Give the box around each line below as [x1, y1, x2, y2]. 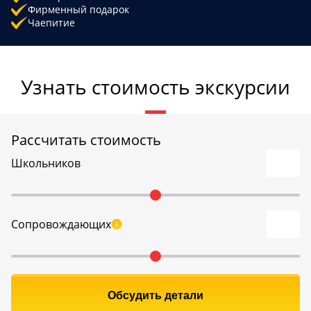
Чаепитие [28, 16, 75, 30]
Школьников [11, 155, 81, 171]
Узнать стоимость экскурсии [21, 74, 290, 101]
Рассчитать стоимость [11, 131, 161, 150]
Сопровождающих [11, 217, 111, 233]
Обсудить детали [108, 289, 203, 302]
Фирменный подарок [28, 3, 129, 17]
